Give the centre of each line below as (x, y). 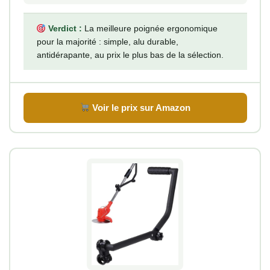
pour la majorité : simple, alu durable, (107, 42)
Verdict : (64, 29)
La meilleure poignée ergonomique (150, 29)
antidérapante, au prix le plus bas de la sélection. (130, 55)
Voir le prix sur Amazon (140, 107)
